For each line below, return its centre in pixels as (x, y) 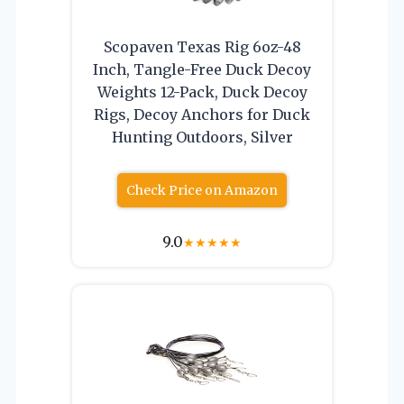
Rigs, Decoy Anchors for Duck (202, 114)
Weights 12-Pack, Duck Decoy (202, 92)
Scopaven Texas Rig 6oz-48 (202, 46)
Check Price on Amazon (202, 190)
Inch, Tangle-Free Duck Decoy (202, 69)
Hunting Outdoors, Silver (202, 137)
